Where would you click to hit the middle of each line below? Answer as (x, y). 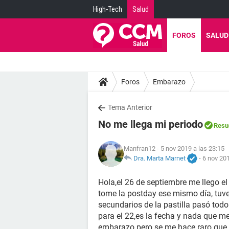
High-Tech (108, 9)
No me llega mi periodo (151, 124)
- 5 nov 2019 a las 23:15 (190, 148)
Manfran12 (140, 148)
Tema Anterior (130, 107)
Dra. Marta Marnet (159, 158)
